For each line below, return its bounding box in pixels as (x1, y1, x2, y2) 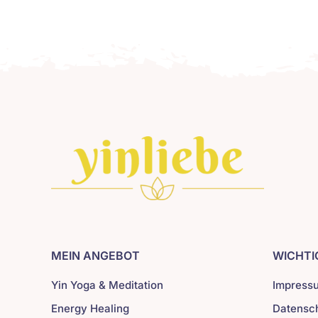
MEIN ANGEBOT (50, 248, 140, 263)
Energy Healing (50, 302, 129, 316)
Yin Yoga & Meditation (50, 278, 163, 292)
